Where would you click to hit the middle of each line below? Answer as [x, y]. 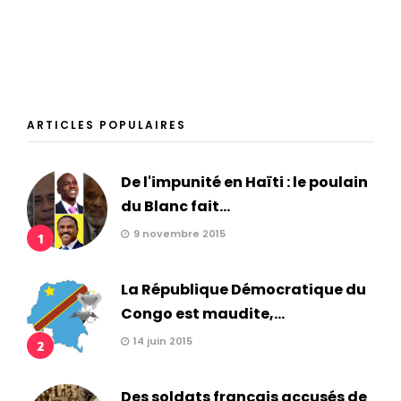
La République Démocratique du [243, 290]
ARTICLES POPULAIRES [107, 125]
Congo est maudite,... [203, 314]
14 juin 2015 [163, 341]
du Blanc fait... [175, 207]
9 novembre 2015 [179, 234]
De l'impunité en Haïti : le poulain [244, 183]
